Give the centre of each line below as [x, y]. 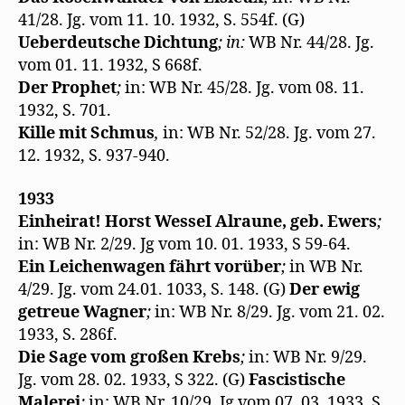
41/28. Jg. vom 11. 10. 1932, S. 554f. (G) [161, 21]
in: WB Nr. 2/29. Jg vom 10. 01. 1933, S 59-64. [184, 244]
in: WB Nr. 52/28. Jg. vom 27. [269, 134]
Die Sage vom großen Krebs [129, 357]
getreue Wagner [82, 312]
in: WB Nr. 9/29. [308, 357]
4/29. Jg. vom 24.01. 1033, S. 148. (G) [154, 289]
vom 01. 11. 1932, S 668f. [110, 66]
